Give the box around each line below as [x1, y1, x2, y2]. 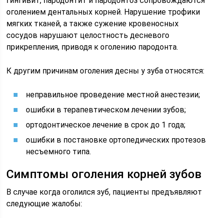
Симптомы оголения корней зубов [6, 167, 202, 181]
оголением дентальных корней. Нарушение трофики [6, 7, 200, 17]
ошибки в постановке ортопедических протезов [26, 135, 206, 145]
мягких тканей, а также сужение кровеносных [6, 19, 179, 28]
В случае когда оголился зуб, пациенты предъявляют [6, 187, 202, 197]
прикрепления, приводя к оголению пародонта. [6, 42, 179, 52]
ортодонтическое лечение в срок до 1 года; [26, 120, 186, 129]
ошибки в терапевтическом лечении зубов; [26, 105, 186, 114]
